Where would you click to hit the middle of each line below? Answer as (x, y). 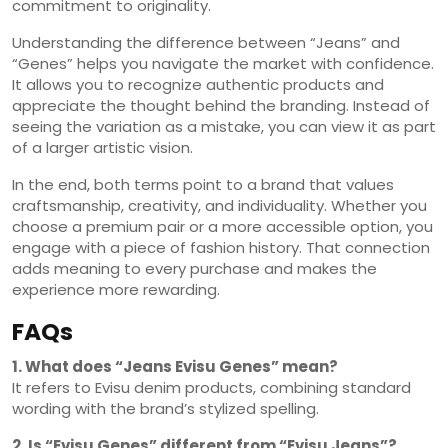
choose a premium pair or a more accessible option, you (222, 226)
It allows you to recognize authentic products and (198, 84)
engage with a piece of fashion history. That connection (221, 247)
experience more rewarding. (116, 289)
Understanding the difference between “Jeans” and (206, 42)
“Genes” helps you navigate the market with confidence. (223, 63)
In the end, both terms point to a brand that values (203, 184)
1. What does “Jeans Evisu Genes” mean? (175, 366)
